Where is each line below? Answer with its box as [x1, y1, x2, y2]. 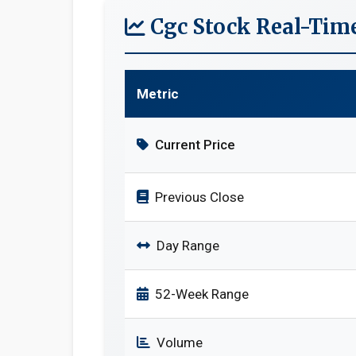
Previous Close [155, 189, 244, 205]
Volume [157, 335, 203, 350]
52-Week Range [155, 286, 249, 302]
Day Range [157, 238, 219, 253]
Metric [137, 86, 179, 102]
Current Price [155, 137, 235, 153]
